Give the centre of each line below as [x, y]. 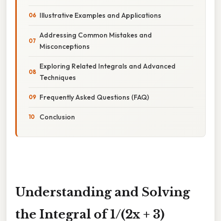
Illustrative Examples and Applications [100, 15]
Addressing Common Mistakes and [96, 35]
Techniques [58, 77]
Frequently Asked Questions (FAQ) [94, 97]
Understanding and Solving [103, 192]
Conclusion [57, 117]
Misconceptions [65, 46]
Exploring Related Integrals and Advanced [108, 66]
